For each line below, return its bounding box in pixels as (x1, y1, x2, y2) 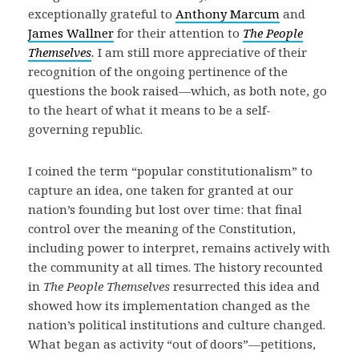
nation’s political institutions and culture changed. (28, 317, 325, 333)
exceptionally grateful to (28, 6, 175, 22)
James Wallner (28, 25, 114, 41)
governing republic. (28, 121, 143, 137)
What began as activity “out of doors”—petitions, (28, 336, 316, 352)
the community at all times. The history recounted (28, 259, 323, 275)
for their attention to (114, 25, 243, 41)
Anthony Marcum (175, 6, 280, 22)
